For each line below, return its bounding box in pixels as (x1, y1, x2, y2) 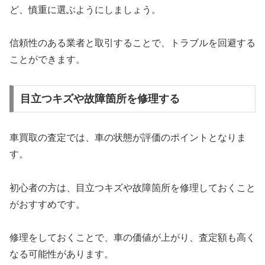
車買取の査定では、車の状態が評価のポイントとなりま (9, 132, 246, 143)
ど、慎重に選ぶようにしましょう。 (9, 4, 161, 15)
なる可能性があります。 (9, 249, 114, 260)
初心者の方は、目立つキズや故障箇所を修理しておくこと (9, 182, 256, 193)
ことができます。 (9, 54, 85, 65)
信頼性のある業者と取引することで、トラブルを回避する (9, 38, 256, 49)
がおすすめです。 (9, 199, 85, 209)
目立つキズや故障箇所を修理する (20, 92, 180, 105)
